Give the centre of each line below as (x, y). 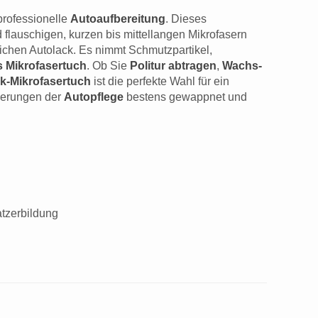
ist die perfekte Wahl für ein (160, 82)
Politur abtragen (173, 66)
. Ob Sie (108, 66)
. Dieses (186, 19)
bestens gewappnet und (185, 97)
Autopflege (94, 97)
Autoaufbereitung (118, 19)
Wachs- (242, 66)
